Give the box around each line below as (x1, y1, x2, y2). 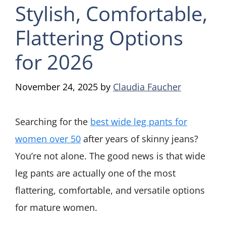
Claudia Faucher (113, 81, 181, 93)
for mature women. (15, 201, 97, 214)
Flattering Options (15, 24, 183, 52)
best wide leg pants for (90, 116, 187, 128)
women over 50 (15, 133, 81, 145)
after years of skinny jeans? (81, 133, 198, 145)
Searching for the (15, 116, 90, 128)
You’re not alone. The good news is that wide (15, 150, 205, 162)
